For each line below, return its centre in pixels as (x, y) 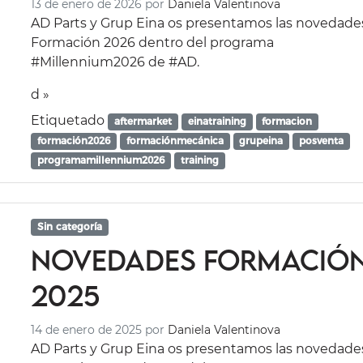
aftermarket (143, 122)
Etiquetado (70, 121)
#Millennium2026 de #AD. (115, 62)
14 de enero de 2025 (87, 330)
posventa (321, 141)
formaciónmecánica (175, 141)
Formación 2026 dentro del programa (153, 43)
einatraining (217, 122)
